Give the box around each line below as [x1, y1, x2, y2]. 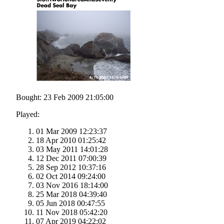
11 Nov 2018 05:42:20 [36, 208, 107, 217]
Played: [16, 110, 39, 119]
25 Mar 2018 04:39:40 [36, 190, 107, 199]
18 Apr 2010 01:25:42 [36, 136, 106, 145]
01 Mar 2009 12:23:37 [36, 127, 107, 136]
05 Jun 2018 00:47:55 [36, 199, 105, 208]
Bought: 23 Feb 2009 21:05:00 [16, 93, 113, 102]
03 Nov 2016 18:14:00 [36, 181, 108, 190]
